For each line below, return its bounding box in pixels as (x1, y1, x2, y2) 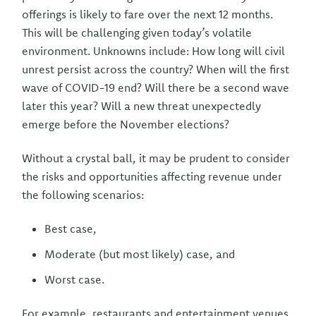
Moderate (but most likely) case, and (44, 247, 236, 261)
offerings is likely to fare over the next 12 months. (22, 7, 274, 21)
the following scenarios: (22, 188, 145, 202)
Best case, (44, 221, 97, 236)
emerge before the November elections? (22, 117, 230, 131)
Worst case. (44, 272, 105, 286)
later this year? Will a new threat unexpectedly (22, 99, 262, 113)
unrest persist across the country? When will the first (22, 62, 290, 76)
